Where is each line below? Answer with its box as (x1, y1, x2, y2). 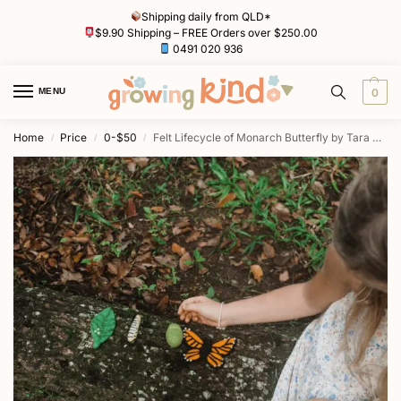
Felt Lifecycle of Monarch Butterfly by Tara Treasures (153, 131, 373, 145)
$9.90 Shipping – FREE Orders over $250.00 (95, 25, 319, 39)
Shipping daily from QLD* (141, 9, 272, 23)
